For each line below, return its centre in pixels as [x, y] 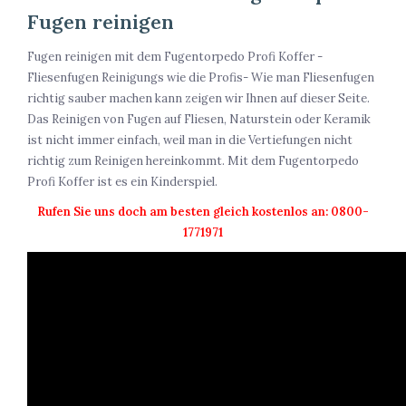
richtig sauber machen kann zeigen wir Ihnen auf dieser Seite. [198, 99]
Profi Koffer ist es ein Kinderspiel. [122, 182]
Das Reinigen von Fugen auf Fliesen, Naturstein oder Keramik [199, 120]
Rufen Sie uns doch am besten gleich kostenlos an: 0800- [203, 212]
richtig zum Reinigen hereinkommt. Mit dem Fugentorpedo [193, 161]
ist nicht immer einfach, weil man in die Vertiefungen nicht [190, 140]
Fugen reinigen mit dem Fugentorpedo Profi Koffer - [175, 57]
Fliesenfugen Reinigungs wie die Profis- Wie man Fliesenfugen [201, 78]
